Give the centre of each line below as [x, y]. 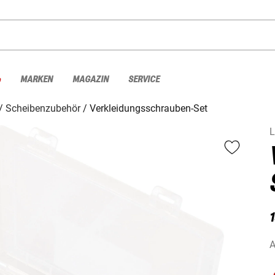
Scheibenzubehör [43, 108]
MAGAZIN [91, 79]
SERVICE [144, 79]
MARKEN [37, 79]
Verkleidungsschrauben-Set [149, 108]
